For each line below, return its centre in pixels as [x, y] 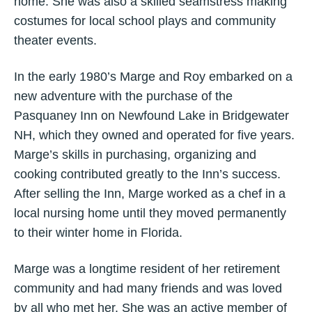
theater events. [55, 40]
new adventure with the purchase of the [123, 96]
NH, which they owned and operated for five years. [154, 135]
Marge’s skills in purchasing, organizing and [135, 155]
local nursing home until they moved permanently [150, 213]
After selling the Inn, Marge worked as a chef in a [150, 194]
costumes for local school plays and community [145, 21]
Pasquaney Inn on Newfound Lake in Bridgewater [151, 116]
